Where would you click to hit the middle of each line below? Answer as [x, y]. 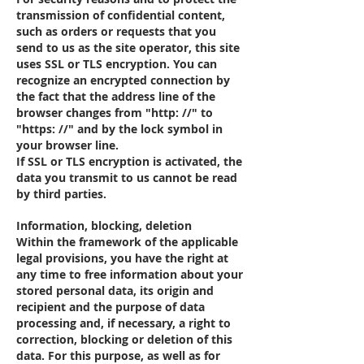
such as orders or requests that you [116, 31]
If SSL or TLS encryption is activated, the [129, 161]
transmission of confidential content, [121, 15]
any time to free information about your [130, 274]
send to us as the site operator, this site [128, 48]
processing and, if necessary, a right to [123, 323]
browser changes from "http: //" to [115, 113]
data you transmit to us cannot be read [127, 178]
